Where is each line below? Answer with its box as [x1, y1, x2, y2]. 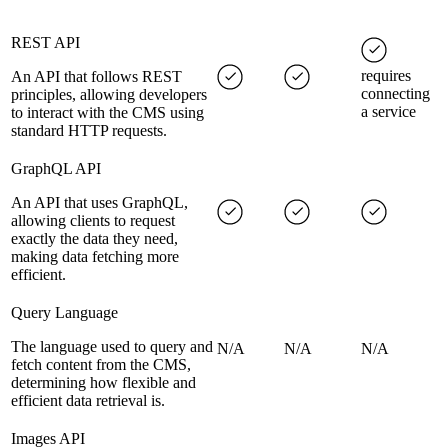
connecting [361, 85, 430, 103]
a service [361, 103, 416, 121]
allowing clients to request [11, 212, 175, 230]
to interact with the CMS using [11, 104, 204, 122]
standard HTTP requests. [11, 122, 167, 140]
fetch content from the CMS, [11, 356, 191, 374]
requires [361, 67, 411, 85]
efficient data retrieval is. [11, 392, 165, 410]
